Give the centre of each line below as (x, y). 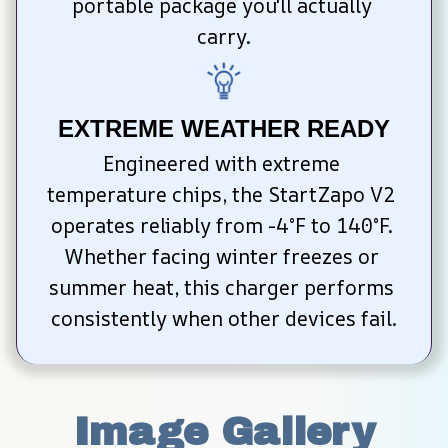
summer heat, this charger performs (221, 287)
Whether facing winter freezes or (221, 256)
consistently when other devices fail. (224, 318)
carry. (224, 36)
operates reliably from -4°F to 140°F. (221, 225)
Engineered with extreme (221, 163)
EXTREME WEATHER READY (224, 128)
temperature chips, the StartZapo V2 (221, 194)
